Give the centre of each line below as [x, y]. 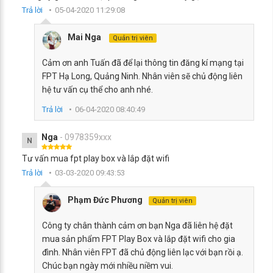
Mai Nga [85, 37]
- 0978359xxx [85, 137]
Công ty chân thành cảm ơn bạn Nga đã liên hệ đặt [137, 225]
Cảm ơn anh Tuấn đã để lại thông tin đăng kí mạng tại [143, 63]
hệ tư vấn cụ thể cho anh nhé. [97, 90]
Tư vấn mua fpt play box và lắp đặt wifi [96, 158]
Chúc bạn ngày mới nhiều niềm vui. [108, 266]
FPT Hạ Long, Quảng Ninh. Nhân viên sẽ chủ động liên [142, 76]
